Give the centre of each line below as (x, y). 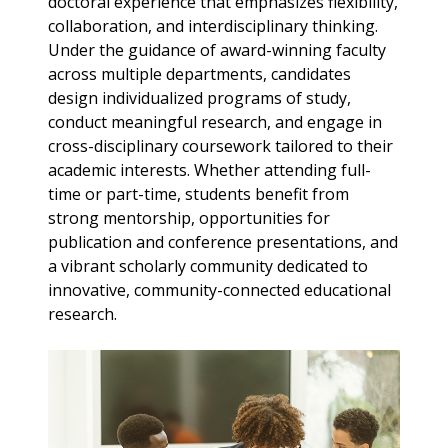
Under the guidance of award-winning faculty (217, 49)
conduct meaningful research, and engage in (215, 121)
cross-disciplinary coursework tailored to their (220, 145)
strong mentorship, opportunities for (189, 217)
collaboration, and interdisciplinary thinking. (213, 25)
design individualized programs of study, (199, 97)
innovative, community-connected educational (219, 289)
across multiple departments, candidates (199, 73)
